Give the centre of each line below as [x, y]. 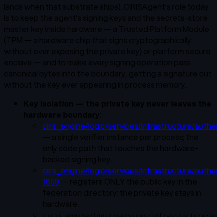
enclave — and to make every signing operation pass [97, 62]
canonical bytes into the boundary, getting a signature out [108, 73]
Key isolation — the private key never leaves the [117, 103]
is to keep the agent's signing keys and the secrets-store [106, 17]
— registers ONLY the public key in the [128, 181]
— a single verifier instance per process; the [121, 137]
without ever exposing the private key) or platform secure [107, 51]
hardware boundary [62, 114]
